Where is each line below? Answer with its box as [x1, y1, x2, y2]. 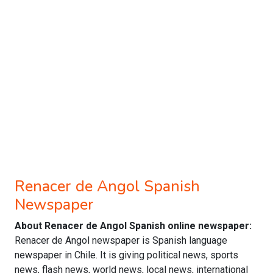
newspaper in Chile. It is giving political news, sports [15, 249, 238, 261]
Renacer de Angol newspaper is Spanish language [15, 235, 227, 246]
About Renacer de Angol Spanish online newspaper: [15, 220, 252, 232]
